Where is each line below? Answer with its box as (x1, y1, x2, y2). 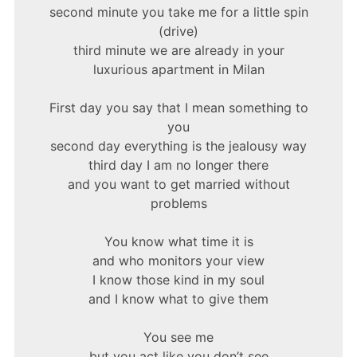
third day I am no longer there (88, 157, 269, 174)
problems (150, 195, 207, 212)
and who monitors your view (92, 253, 265, 269)
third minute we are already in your (73, 42, 284, 59)
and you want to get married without (67, 176, 290, 193)
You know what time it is (104, 233, 253, 250)
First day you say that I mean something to (49, 100, 308, 116)
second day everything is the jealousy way (50, 138, 307, 155)
